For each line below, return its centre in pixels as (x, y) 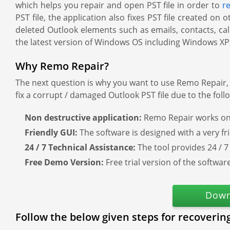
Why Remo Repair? (62, 66)
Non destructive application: (84, 118)
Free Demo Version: (65, 162)
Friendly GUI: (52, 132)
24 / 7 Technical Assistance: (81, 147)
